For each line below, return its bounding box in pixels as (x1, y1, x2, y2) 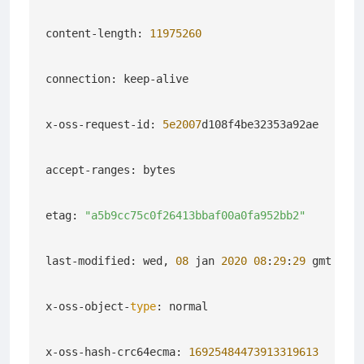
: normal (156, 299, 208, 313)
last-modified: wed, (45, 253, 175, 267)
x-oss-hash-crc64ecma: (45, 344, 188, 358)
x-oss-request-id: (45, 117, 162, 131)
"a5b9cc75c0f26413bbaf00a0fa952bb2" (84, 208, 305, 222)
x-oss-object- (45, 299, 130, 313)
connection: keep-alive (45, 71, 188, 85)
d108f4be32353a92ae (201, 117, 318, 131)
